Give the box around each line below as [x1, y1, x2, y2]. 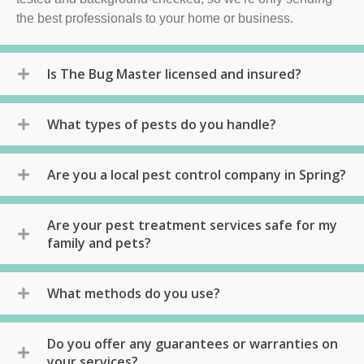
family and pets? [47, 233, 151, 252]
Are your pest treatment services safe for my [47, 215, 337, 234]
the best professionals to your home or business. [16, 11, 297, 25]
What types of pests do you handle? [47, 115, 276, 133]
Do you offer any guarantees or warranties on [47, 334, 338, 353]
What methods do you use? [47, 284, 220, 302]
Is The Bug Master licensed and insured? [47, 64, 301, 83]
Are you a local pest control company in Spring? [47, 165, 346, 184]
